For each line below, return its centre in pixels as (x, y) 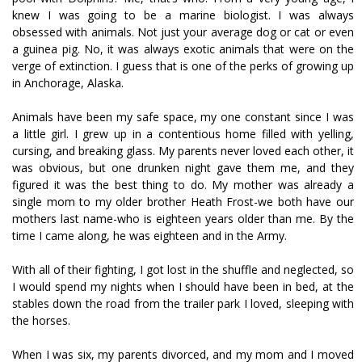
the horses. (41, 321)
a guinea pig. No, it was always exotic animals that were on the (183, 49)
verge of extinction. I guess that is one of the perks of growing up (183, 66)
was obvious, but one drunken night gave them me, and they (183, 168)
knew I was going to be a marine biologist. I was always (183, 15)
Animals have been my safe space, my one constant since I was (183, 117)
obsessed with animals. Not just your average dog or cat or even (183, 32)
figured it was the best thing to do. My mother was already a (183, 185)
